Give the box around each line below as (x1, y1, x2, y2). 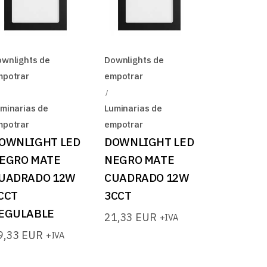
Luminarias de (104, 102, 162, 114)
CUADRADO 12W (104, 170, 190, 185)
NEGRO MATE (104, 152, 175, 167)
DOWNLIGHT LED (104, 134, 194, 149)
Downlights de (104, 54, 164, 66)
